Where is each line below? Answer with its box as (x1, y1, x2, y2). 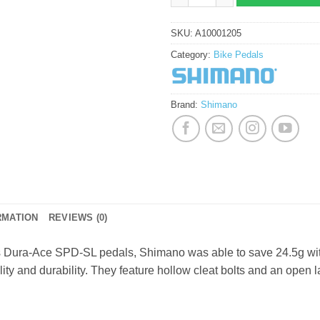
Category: (171, 49, 214, 60)
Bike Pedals (214, 49, 264, 60)
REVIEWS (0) (48, 211, 108, 223)
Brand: (171, 99, 201, 110)
